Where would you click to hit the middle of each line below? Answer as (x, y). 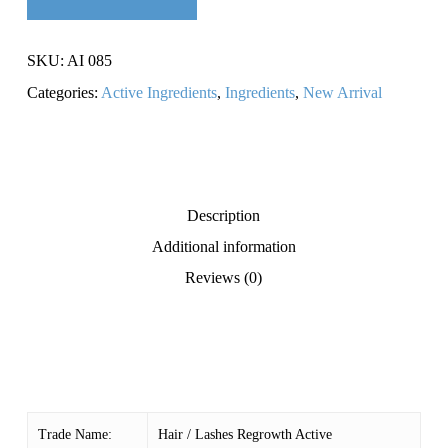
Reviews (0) (224, 278)
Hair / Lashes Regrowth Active (244, 435)
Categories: (63, 93)
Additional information (223, 247)
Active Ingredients (158, 93)
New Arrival (342, 93)
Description (224, 216)
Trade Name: (74, 435)
